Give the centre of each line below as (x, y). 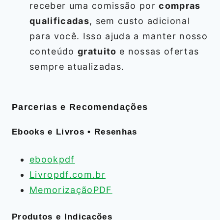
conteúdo (54, 52)
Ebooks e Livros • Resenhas (75, 132)
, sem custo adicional (139, 21)
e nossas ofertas (159, 52)
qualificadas (59, 21)
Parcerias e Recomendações (80, 107)
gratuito (98, 52)
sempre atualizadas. (77, 67)
